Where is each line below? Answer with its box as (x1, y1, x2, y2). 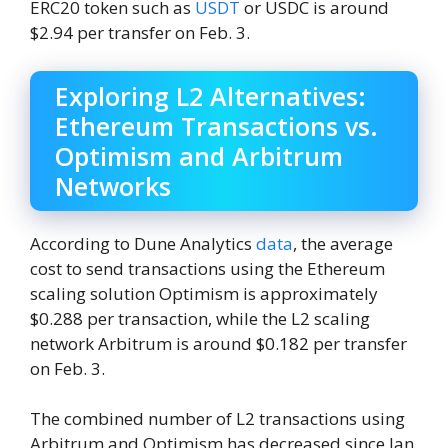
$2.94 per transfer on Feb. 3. (30, 21, 250, 45)
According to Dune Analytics (30, 231, 256, 255)
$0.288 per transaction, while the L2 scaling (30, 306, 370, 330)
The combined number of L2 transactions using (30, 407, 405, 431)
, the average (293, 231, 393, 255)
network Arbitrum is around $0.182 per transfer (30, 331, 407, 355)
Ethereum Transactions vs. (55, 108, 378, 143)
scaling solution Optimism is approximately (30, 281, 378, 305)
